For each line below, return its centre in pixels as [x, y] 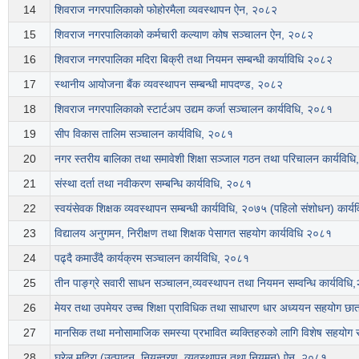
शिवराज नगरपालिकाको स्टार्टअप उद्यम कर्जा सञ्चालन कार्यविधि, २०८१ [194, 109]
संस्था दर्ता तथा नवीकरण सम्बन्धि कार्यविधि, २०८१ [153, 183]
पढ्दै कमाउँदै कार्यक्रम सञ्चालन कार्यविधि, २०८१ [152, 258]
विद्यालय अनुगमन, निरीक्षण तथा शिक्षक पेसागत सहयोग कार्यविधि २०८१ [193, 233]
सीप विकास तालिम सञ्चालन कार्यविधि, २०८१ [144, 133]
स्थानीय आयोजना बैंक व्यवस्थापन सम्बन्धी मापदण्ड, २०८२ [169, 84]
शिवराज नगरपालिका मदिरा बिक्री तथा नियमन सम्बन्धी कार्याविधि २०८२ [194, 59]
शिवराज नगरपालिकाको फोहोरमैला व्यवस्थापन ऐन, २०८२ [166, 9]
